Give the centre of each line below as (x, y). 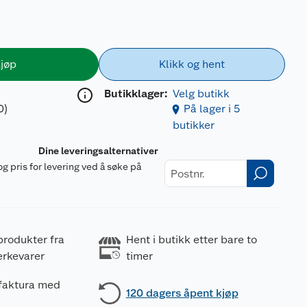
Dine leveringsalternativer (99, 151)
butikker (193, 125)
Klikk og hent (192, 64)
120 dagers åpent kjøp (182, 293)
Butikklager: (135, 94)
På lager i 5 (211, 109)
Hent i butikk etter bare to (191, 240)
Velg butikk (201, 94)
